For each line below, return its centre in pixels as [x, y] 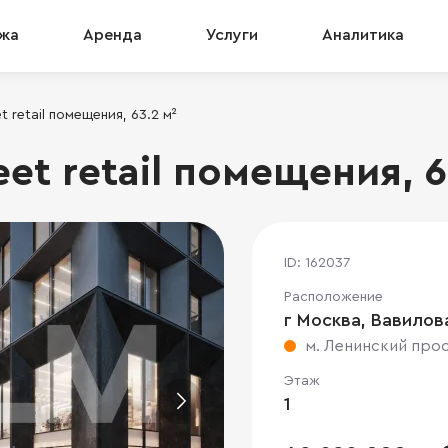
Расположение [333, 297]
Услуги [232, 35]
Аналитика [363, 35]
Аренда [112, 35]
